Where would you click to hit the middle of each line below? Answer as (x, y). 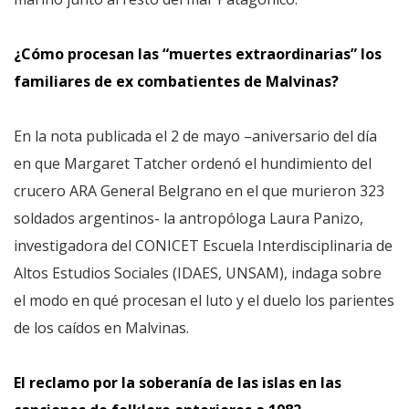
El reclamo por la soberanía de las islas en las (178, 383)
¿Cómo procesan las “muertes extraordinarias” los (198, 54)
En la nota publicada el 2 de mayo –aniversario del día (195, 136)
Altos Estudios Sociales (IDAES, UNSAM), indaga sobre (198, 273)
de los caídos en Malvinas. (101, 328)
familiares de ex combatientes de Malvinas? (176, 81)
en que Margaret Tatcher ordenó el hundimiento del (193, 163)
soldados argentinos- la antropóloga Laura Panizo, (189, 218)
